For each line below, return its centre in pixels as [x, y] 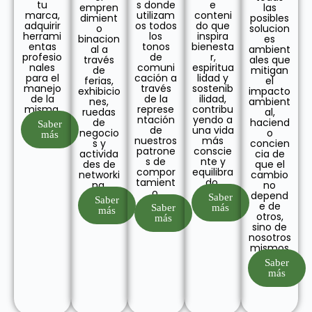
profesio [42, 57]
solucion [270, 29]
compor [156, 172]
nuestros [156, 141]
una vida [213, 130]
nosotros [270, 237]
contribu [213, 109]
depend [270, 196]
